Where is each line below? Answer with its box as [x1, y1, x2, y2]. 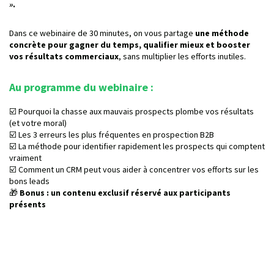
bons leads [9, 176, 50, 187]
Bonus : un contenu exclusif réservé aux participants [20, 187, 231, 198]
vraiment [9, 152, 42, 163]
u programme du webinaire [15, 80, 150, 94]
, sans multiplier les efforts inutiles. [119, 51, 246, 62]
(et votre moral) [9, 117, 67, 128]
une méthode [195, 28, 249, 39]
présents [9, 199, 46, 210]
